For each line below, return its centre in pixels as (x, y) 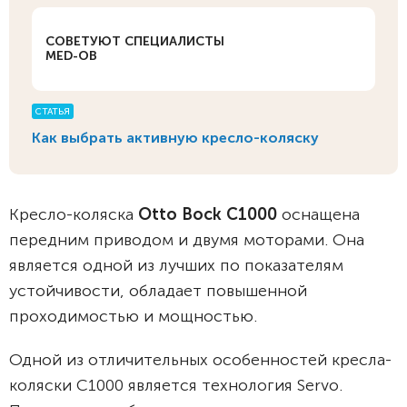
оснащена (321, 214)
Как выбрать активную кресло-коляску (175, 138)
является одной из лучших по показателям (176, 265)
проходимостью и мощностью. (133, 316)
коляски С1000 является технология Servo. (176, 385)
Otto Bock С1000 (208, 214)
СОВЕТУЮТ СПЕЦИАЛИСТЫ (135, 41)
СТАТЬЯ (53, 112)
